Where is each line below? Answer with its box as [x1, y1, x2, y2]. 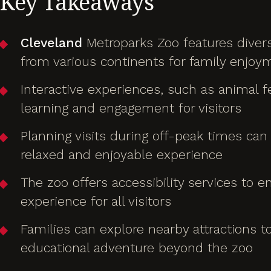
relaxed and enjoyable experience [21, 147, 223, 163]
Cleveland [21, 35, 83, 50]
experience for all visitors [21, 194, 172, 209]
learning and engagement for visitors [21, 100, 242, 116]
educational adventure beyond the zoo [21, 240, 253, 256]
